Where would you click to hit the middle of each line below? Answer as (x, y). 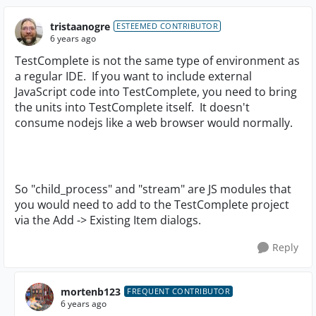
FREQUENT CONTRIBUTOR (178, 291)
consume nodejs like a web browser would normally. (154, 123)
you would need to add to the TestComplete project (152, 205)
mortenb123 (91, 291)
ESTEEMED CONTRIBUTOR (167, 26)
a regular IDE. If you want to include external (133, 76)
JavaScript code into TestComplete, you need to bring (156, 92)
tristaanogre (80, 26)
